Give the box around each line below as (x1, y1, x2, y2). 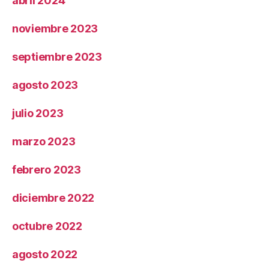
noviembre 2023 (12, 22, 98, 35)
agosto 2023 (12, 78, 79, 91)
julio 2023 (12, 106, 64, 119)
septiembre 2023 (12, 50, 102, 63)
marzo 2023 (12, 134, 76, 148)
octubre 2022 (12, 219, 82, 232)
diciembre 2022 (12, 191, 95, 204)
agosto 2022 (12, 247, 78, 261)
